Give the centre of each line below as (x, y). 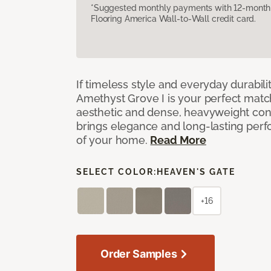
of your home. (113, 140)
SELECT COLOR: (116, 171)
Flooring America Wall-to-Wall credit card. (174, 18)
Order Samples (139, 253)
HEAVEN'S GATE (196, 171)
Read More (178, 140)
